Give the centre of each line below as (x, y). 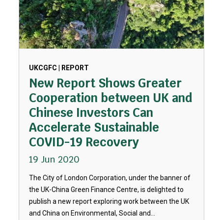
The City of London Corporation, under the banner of (110, 178)
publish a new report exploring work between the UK (109, 201)
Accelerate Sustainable (94, 127)
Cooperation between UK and (110, 98)
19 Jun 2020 (54, 159)
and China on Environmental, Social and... (92, 213)
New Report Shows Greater (105, 83)
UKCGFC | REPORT (59, 68)
